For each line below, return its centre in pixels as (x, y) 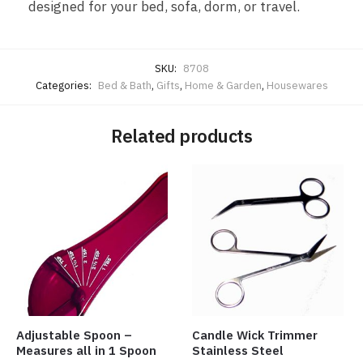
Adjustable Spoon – (74, 335)
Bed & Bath (124, 85)
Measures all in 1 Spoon (86, 351)
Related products (181, 135)
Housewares (297, 85)
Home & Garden (223, 85)
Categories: (64, 85)
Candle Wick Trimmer (255, 335)
